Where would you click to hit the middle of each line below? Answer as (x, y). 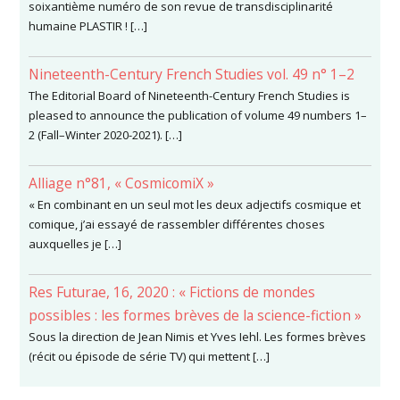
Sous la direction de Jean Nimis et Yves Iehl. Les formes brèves (198, 336)
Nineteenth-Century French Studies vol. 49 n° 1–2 (192, 74)
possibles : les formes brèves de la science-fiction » (196, 315)
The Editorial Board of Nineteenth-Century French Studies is (190, 95)
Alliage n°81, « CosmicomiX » (122, 183)
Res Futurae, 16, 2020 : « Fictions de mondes (172, 292)
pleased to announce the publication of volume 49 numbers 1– (198, 115)
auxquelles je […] (75, 243)
